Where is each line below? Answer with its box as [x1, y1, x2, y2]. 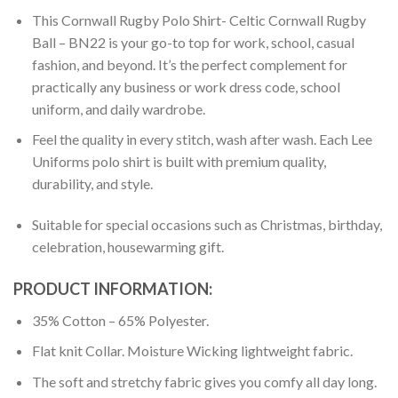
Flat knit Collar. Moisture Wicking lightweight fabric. [31, 342, 353, 360]
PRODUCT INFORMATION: [13, 278, 212, 298]
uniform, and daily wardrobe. [31, 99, 205, 117]
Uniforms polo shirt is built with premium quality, [31, 153, 326, 171]
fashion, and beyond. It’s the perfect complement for [31, 55, 347, 73]
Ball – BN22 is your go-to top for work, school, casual [31, 33, 354, 51]
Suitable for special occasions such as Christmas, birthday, [31, 216, 382, 234]
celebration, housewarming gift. [31, 238, 224, 256]
